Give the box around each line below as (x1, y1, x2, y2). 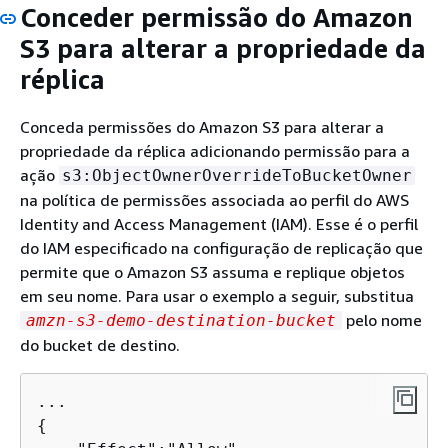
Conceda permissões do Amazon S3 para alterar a (20, 116, 384, 137)
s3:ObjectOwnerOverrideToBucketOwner (62, 165, 412, 185)
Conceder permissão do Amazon (20, 2, 413, 33)
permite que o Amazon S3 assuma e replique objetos (20, 261, 405, 282)
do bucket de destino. (20, 334, 180, 355)
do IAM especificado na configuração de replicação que (20, 237, 423, 258)
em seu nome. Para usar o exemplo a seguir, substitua (20, 285, 414, 306)
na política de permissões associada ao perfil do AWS (20, 189, 409, 210)
